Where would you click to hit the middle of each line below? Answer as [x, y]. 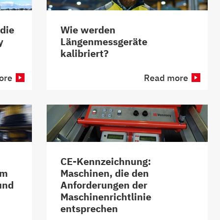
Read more [166, 78]
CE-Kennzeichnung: [106, 162]
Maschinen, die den [105, 173]
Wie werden [88, 29]
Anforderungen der [104, 185]
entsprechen [89, 209]
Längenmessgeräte [104, 41]
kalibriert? [84, 53]
